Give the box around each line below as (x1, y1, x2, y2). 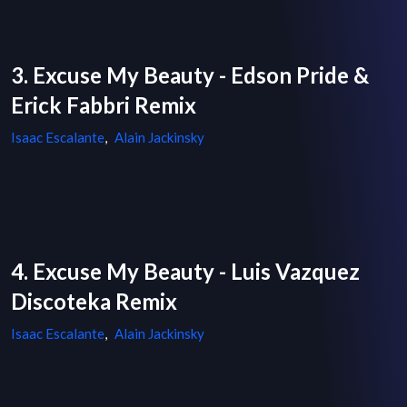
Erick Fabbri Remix (11, 92, 196, 119)
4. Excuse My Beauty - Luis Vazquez (11, 258, 360, 285)
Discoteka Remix (11, 288, 177, 315)
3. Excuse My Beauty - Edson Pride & (11, 62, 369, 89)
